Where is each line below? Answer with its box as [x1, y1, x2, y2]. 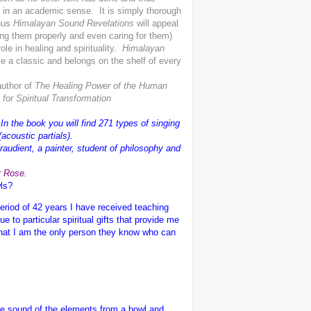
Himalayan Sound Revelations [13, 17, 137, 28]
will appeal [137, 17, 178, 28]
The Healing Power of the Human [35, 80, 167, 91]
